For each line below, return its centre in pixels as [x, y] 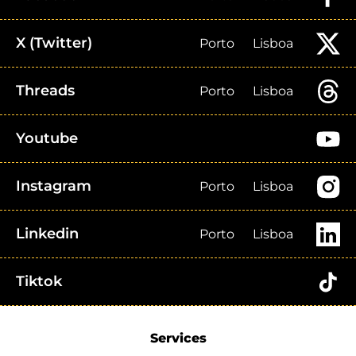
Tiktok [39, 282]
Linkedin [47, 234]
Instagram [54, 186]
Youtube [47, 139]
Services [178, 339]
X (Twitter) [54, 43]
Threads [45, 91]
